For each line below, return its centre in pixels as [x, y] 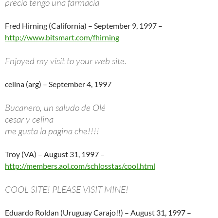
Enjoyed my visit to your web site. [66, 61]
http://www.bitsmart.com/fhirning [62, 37]
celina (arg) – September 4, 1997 [58, 84]
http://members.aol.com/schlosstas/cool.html [80, 165]
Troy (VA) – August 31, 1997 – [55, 154]
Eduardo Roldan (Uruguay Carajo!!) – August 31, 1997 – [98, 212]
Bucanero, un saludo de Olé [55, 107]
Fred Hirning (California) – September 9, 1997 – [84, 25]
